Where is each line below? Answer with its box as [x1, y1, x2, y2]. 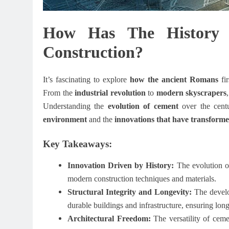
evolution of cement [107, 101, 178, 110]
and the [87, 114, 114, 124]
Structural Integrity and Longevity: [67, 188, 192, 197]
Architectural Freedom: [67, 214, 151, 223]
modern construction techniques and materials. [67, 174, 216, 184]
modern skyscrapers [156, 88, 227, 97]
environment [43, 114, 87, 124]
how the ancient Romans [130, 75, 219, 84]
